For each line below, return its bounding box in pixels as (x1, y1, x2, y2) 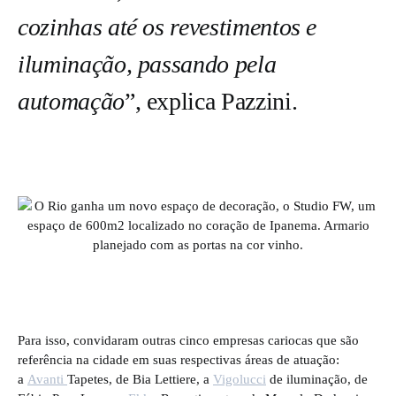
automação (18, 88, 125, 115)
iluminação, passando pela (18, 50, 277, 78)
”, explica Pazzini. (124, 88, 298, 115)
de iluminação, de (266, 371, 368, 386)
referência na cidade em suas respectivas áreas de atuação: (18, 352, 339, 367)
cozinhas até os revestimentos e (18, 13, 317, 41)
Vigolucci (213, 371, 266, 386)
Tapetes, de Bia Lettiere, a (67, 371, 213, 386)
